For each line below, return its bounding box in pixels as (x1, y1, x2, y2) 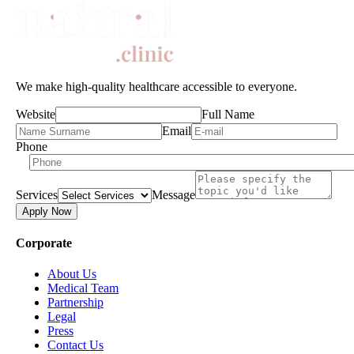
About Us (47, 267, 96, 281)
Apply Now (22, 205, 71, 217)
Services (16, 187, 58, 201)
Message (152, 187, 195, 201)
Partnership (47, 296, 104, 310)
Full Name (201, 107, 254, 121)
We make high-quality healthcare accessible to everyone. (16, 79, 297, 93)
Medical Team (47, 281, 119, 296)
